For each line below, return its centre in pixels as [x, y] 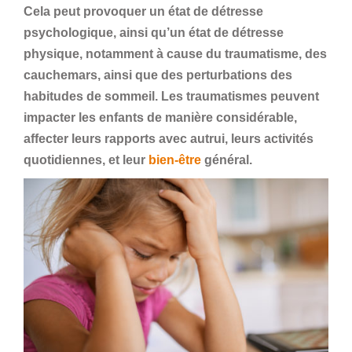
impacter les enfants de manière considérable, [160, 117]
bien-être [175, 160]
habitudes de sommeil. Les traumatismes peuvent [171, 96]
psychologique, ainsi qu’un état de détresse [154, 33]
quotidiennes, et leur [86, 160]
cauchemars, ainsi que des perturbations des [158, 75]
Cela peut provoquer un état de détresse [143, 11]
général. [228, 160]
